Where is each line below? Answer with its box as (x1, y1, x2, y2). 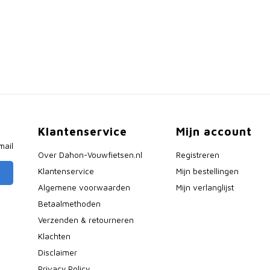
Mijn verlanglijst (175, 183, 234, 192)
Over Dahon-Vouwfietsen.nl (38, 150, 143, 160)
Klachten (38, 231, 71, 241)
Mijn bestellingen (175, 166, 239, 176)
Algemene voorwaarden (38, 183, 131, 192)
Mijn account (175, 125, 252, 138)
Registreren (175, 150, 219, 160)
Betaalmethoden (38, 199, 101, 209)
